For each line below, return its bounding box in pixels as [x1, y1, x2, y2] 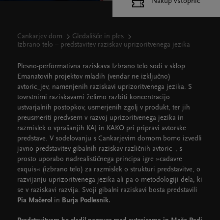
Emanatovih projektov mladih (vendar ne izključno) [17, 73, 170, 81]
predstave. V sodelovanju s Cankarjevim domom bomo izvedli [17, 135, 202, 142]
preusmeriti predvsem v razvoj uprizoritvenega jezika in [17, 114, 184, 122]
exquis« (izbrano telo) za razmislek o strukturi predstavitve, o [17, 166, 200, 173]
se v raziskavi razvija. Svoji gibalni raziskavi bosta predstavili [17, 187, 197, 194]
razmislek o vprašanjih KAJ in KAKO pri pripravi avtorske [17, 125, 186, 132]
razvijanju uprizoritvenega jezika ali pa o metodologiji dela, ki [17, 176, 202, 184]
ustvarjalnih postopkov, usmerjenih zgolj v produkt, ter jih [17, 104, 190, 111]
